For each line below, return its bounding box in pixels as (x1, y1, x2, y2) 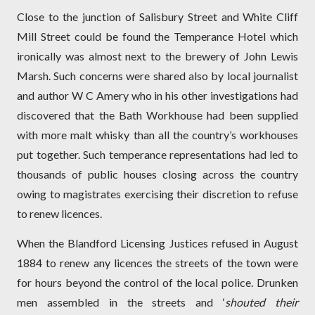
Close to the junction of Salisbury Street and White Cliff (17, 10, 298, 24)
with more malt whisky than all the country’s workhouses (17, 128, 298, 142)
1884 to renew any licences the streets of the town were (17, 256, 298, 270)
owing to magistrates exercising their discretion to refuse (17, 187, 298, 201)
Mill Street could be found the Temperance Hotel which (17, 30, 298, 44)
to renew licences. (17, 207, 102, 221)
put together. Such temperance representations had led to (17, 148, 298, 162)
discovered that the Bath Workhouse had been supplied (17, 108, 298, 122)
